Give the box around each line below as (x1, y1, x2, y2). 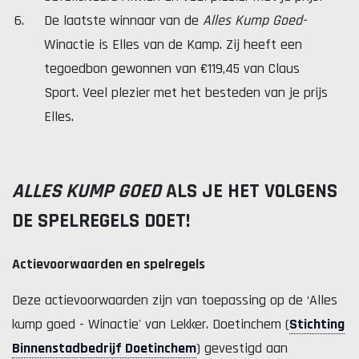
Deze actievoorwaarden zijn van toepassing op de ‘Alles (12, 291, 337, 309)
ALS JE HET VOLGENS (161, 179, 337, 204)
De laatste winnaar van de (44, 11, 203, 30)
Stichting (289, 315, 345, 333)
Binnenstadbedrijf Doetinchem (12, 339, 196, 357)
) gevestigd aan (196, 339, 288, 357)
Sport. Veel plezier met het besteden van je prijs (44, 83, 328, 102)
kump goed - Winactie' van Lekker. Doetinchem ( (12, 315, 289, 333)
